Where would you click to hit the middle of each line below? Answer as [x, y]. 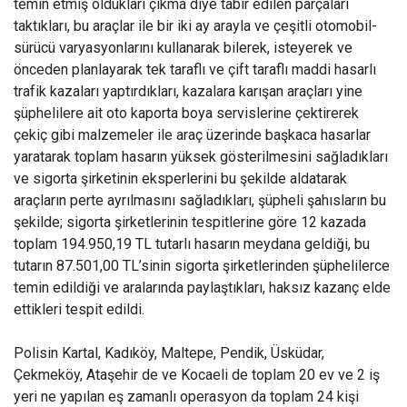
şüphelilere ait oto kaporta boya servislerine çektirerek [186, 113]
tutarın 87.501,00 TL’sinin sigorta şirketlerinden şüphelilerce [202, 266]
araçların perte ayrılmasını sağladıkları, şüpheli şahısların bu [200, 200]
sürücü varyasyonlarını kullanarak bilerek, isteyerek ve [183, 48]
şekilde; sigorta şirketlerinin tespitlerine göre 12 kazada [190, 222]
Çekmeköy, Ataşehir [78, 375]
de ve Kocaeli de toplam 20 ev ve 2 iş [261, 375]
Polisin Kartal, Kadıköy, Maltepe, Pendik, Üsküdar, [169, 353]
